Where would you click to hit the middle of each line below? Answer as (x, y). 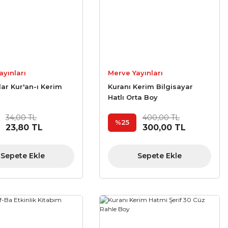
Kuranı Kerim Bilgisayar (151, 86)
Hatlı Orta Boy (133, 97)
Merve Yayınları (136, 73)
